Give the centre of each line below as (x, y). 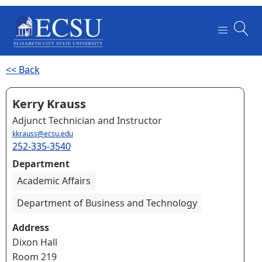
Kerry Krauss (49, 104)
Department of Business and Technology (107, 203)
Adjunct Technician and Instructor (87, 120)
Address (31, 227)
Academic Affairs (54, 180)
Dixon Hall (35, 242)
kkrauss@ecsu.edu (43, 133)
